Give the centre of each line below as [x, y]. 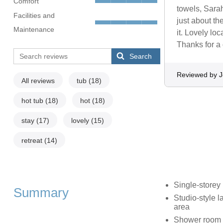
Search [141, 56]
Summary [41, 193]
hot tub [33, 101]
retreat [33, 141]
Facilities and [34, 16]
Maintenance [34, 30]
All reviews [38, 81]
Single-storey [197, 185]
